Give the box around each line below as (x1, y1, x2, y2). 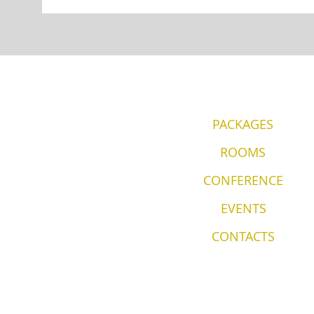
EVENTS (220, 200, 266, 217)
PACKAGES (212, 116, 273, 132)
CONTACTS (211, 228, 275, 245)
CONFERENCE (203, 172, 283, 189)
